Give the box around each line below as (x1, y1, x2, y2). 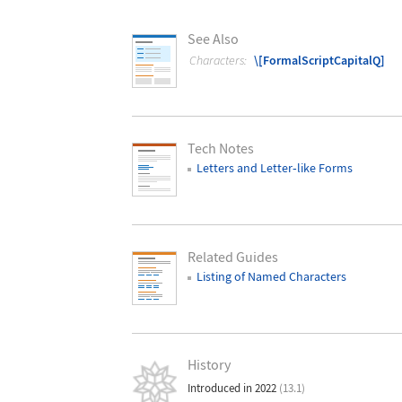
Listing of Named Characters (196, 267, 346, 284)
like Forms (296, 160, 353, 177)
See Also (187, 30, 239, 48)
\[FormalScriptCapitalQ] (254, 52, 386, 69)
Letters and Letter (196, 160, 293, 177)
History (187, 355, 231, 374)
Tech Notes (187, 138, 254, 157)
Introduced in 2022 (188, 380, 280, 396)
